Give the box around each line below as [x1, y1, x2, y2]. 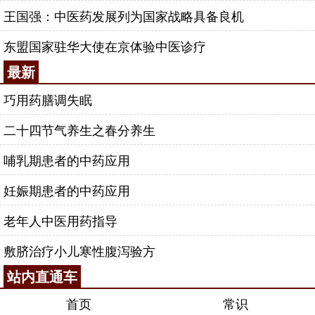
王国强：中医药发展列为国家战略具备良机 [4, 6, 244, 25]
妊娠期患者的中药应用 [4, 181, 130, 199]
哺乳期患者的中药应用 [4, 150, 130, 169]
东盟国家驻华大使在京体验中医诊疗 [4, 37, 206, 55]
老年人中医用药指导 [4, 211, 117, 229]
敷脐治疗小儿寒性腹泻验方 [4, 241, 155, 259]
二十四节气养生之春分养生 [4, 120, 155, 139]
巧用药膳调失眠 [4, 90, 92, 108]
